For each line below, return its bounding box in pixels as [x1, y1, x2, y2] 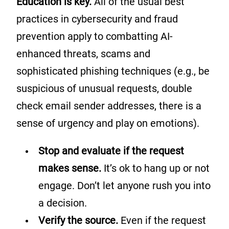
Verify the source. [38, 214, 121, 227]
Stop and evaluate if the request [38, 145, 184, 157]
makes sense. [38, 162, 104, 175]
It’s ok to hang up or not [104, 162, 210, 175]
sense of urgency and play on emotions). [16, 117, 199, 130]
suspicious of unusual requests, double [16, 82, 192, 95]
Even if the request [121, 214, 206, 227]
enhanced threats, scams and [16, 48, 150, 60]
